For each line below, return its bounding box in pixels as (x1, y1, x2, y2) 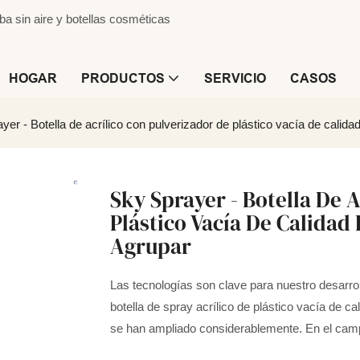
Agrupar (110, 231, 191, 262)
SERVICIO (204, 72, 266, 85)
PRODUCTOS (81, 72, 165, 85)
